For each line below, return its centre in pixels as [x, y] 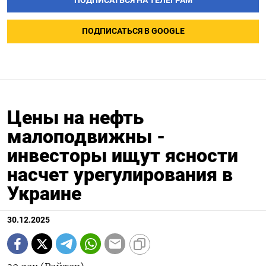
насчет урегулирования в [120, 175]
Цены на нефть [75, 118]
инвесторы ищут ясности [123, 156]
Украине [47, 194]
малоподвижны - [86, 137]
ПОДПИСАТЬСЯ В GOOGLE [133, 31]
